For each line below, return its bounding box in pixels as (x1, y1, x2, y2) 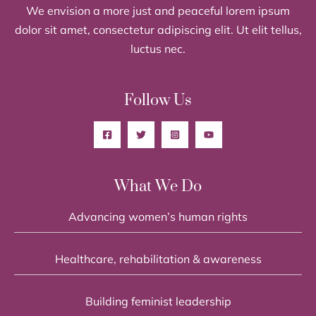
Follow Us (124, 90, 192, 110)
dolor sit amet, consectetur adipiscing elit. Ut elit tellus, (14, 22, 302, 37)
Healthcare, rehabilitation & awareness (54, 251, 262, 266)
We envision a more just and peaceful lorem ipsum (26, 3, 290, 18)
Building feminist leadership (85, 293, 231, 308)
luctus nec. (130, 41, 186, 56)
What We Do (114, 176, 202, 196)
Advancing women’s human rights (68, 209, 248, 224)
